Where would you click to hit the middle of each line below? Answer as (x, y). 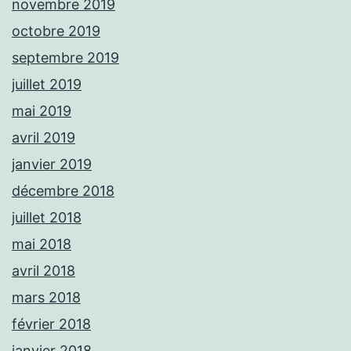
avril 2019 (43, 137)
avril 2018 (43, 270)
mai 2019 (42, 110)
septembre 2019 (65, 57)
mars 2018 (46, 297)
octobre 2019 (56, 31)
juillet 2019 (47, 84)
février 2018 (51, 324)
